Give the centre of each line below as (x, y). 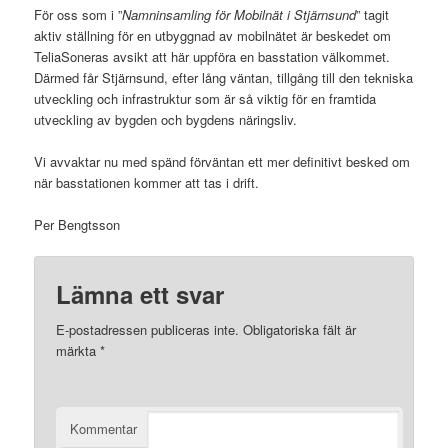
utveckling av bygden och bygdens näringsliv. (166, 120)
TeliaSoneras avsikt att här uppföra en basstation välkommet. (212, 57)
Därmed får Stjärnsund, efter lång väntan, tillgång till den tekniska (224, 78)
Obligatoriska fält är (298, 329)
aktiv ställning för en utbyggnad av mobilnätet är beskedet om (213, 36)
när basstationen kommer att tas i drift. (147, 183)
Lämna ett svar (140, 293)
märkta (78, 350)
